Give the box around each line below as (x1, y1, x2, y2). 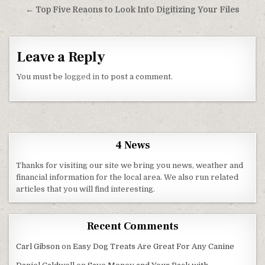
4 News (115, 138, 150, 153)
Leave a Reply (17, 48, 106, 66)
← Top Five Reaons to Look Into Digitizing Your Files (25, 5, 240, 14)
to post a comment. (99, 72, 173, 81)
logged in (64, 72, 100, 81)
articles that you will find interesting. (16, 185, 156, 194)
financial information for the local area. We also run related (16, 173, 239, 182)
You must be (17, 72, 65, 81)
